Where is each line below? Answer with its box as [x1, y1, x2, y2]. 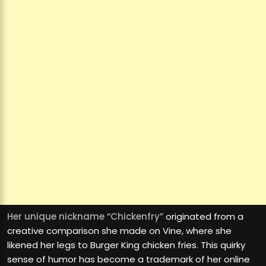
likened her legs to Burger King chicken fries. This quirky [7, 239, 245, 252]
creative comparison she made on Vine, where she [7, 224, 232, 237]
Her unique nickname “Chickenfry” [7, 210, 163, 223]
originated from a [163, 210, 243, 223]
